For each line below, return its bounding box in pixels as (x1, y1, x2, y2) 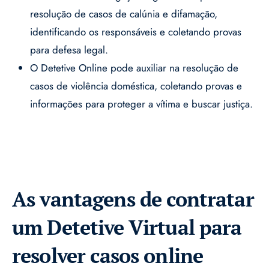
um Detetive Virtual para (12, 214, 242, 241)
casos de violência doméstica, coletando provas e (30, 79, 242, 94)
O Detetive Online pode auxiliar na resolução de (30, 61, 238, 76)
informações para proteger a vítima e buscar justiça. (30, 97, 253, 112)
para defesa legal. (30, 43, 108, 58)
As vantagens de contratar (12, 186, 254, 213)
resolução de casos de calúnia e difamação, (30, 7, 217, 22)
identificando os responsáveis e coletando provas (30, 25, 241, 40)
